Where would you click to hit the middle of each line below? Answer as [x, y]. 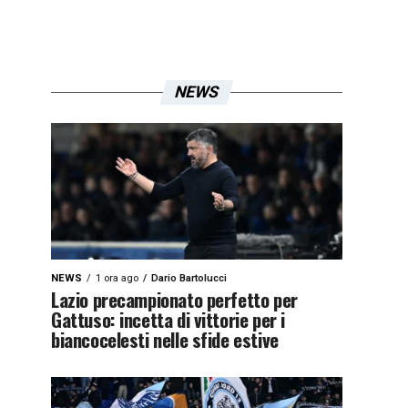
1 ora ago [117, 278]
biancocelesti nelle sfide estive [165, 339]
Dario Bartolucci [189, 278]
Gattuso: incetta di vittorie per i [168, 319]
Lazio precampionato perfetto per [174, 299]
